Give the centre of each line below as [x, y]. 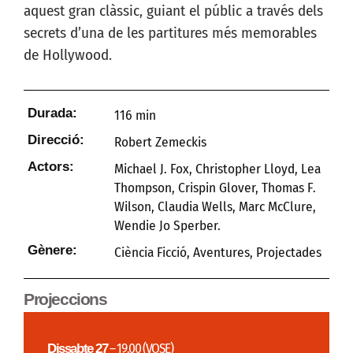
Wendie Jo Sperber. [167, 225]
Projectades [289, 252]
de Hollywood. [68, 55]
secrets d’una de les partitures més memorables [170, 33]
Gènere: [52, 249]
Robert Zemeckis [160, 142]
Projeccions [65, 299]
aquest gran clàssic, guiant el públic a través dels [173, 11]
